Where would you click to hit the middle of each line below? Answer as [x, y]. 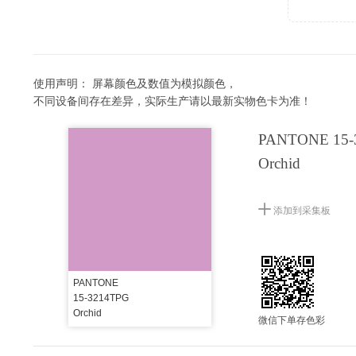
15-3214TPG [101, 298]
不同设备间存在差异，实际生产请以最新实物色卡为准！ [172, 100]
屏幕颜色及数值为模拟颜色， [164, 83]
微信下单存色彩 [292, 319]
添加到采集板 [301, 209]
